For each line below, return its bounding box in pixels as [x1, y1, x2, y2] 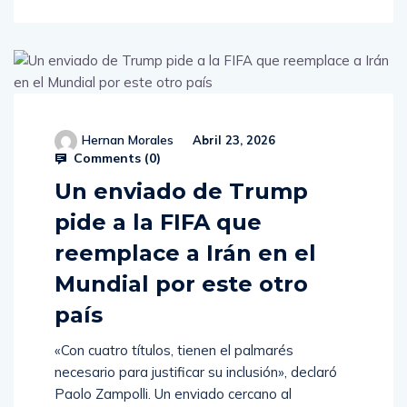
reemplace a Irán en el [55, 240, 316, 267]
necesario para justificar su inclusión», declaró [55, 363, 337, 382]
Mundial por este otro [55, 271, 308, 298]
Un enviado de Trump [55, 178, 308, 205]
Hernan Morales [82, 132, 174, 149]
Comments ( [70, 150, 149, 167]
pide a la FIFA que [55, 209, 262, 236]
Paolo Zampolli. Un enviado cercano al [55, 385, 292, 403]
